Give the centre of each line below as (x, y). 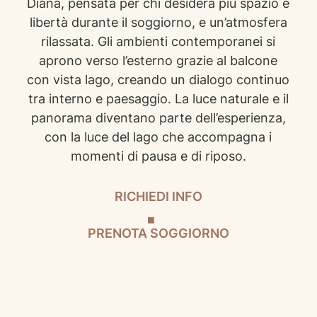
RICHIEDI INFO (158, 196)
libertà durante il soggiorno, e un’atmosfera (158, 22)
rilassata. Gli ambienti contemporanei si (158, 41)
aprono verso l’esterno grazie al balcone (158, 60)
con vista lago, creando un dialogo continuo (158, 79)
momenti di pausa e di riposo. (158, 156)
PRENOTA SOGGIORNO (158, 233)
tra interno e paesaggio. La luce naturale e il (158, 98)
